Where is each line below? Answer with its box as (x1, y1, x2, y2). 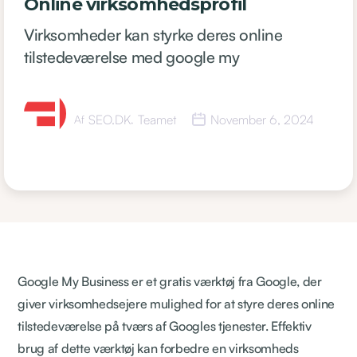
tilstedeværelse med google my (24, 46, 240, 67)
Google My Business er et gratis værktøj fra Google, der (18, 273, 322, 289)
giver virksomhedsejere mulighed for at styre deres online (18, 295, 335, 312)
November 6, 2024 (210, 111, 314, 127)
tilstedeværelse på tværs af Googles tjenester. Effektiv (18, 317, 312, 334)
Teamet (138, 111, 176, 127)
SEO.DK (88, 111, 131, 127)
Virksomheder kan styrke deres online (24, 24, 283, 45)
